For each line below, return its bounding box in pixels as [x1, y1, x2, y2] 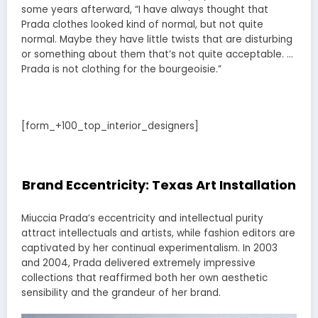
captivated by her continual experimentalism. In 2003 [21, 241, 278, 255]
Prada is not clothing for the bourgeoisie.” [21, 62, 221, 76]
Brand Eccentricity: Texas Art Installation [22, 176, 296, 194]
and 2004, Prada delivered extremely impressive [21, 256, 256, 270]
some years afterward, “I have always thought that [21, 2, 268, 16]
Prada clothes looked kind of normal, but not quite [21, 17, 263, 31]
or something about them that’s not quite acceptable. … [21, 47, 293, 61]
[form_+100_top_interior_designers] [21, 119, 199, 133]
